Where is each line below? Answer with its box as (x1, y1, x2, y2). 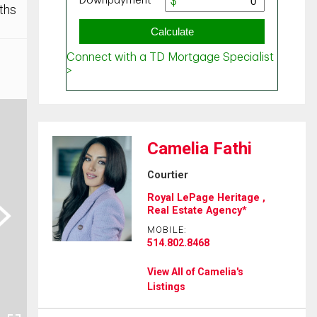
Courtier (146, 168, 188, 181)
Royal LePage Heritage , (146, 191, 265, 204)
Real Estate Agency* (146, 204, 247, 217)
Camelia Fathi (146, 138, 252, 158)
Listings (146, 280, 185, 292)
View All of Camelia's (146, 265, 243, 277)
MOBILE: (146, 224, 188, 236)
